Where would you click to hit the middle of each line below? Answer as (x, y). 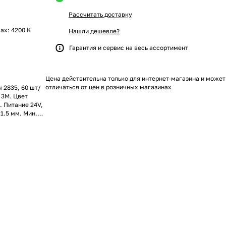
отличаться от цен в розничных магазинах (108, 87)
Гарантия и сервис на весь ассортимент (129, 48)
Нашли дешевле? (94, 31)
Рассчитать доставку (100, 14)
